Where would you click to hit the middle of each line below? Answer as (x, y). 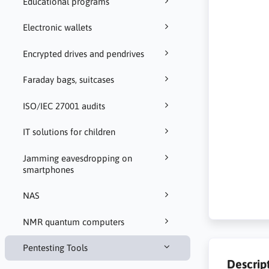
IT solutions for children (69, 132)
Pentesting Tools (55, 248)
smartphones (48, 169)
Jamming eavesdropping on (77, 158)
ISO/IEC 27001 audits (64, 106)
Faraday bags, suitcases (68, 80)
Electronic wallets (57, 28)
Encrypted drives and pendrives (83, 53)
